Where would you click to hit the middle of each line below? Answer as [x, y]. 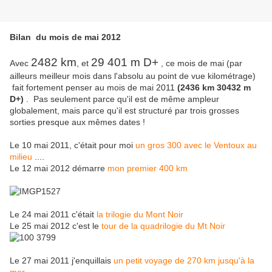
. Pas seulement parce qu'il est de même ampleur [121, 99]
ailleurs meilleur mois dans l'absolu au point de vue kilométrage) [133, 76]
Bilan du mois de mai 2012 [66, 37]
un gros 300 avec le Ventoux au [196, 145]
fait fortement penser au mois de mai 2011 [93, 88]
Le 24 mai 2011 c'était [53, 215]
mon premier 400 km [148, 168]
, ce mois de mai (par [200, 63]
